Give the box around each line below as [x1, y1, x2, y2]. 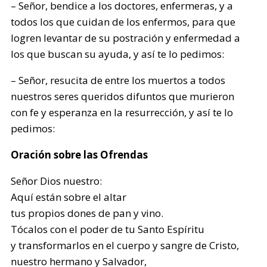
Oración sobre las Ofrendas [11, 148, 148, 162]
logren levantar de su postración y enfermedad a [11, 31, 241, 45]
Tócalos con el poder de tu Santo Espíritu [11, 222, 205, 236]
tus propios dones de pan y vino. [11, 206, 164, 220]
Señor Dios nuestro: [11, 174, 103, 188]
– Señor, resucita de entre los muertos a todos [11, 73, 226, 87]
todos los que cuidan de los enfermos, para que [11, 15, 236, 29]
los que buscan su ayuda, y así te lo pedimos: [11, 47, 225, 61]
